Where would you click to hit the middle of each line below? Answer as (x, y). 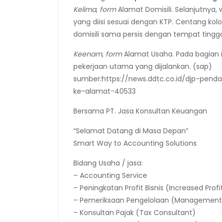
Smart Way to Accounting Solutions (135, 143)
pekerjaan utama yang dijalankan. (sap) (143, 66)
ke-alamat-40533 (105, 91)
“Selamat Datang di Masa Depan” (131, 131)
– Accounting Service (110, 175)
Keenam (88, 54)
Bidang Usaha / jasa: (108, 163)
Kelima (85, 9)
